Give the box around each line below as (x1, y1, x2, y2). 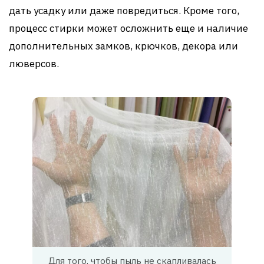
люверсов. (9, 57, 59, 70)
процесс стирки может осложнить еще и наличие (9, 22, 248, 35)
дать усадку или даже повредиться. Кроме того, (9, 4, 239, 17)
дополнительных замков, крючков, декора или (9, 39, 238, 52)
